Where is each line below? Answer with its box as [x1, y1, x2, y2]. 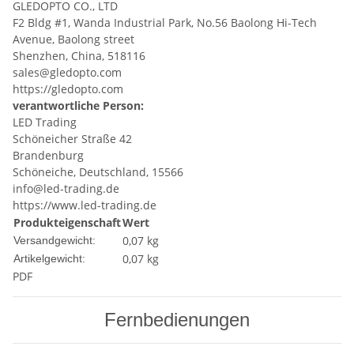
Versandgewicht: [13, 234, 96, 247]
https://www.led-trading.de [13, 198, 156, 213]
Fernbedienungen [104, 309, 250, 331]
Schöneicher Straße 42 [13, 131, 132, 147]
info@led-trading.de [13, 181, 119, 197]
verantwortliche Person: [13, 98, 144, 114]
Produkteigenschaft [13, 215, 121, 231]
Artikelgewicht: [13, 252, 85, 265]
